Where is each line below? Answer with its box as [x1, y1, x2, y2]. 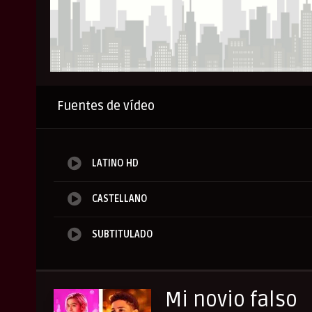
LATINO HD [92, 157, 139, 170]
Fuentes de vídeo [57, 98, 155, 114]
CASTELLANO [92, 193, 148, 205]
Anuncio [105, 80, 139, 91]
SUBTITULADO [92, 228, 153, 241]
